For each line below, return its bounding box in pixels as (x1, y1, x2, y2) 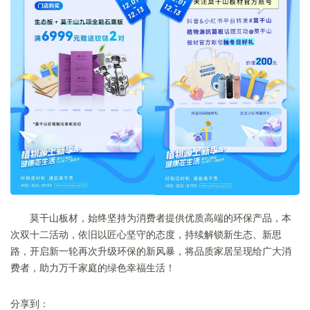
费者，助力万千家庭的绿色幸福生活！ (10, 259, 175, 274)
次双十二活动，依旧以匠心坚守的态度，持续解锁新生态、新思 (10, 226, 282, 241)
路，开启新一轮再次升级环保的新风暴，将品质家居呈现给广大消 (10, 243, 291, 257)
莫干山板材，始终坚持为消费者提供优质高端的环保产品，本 (30, 210, 291, 224)
